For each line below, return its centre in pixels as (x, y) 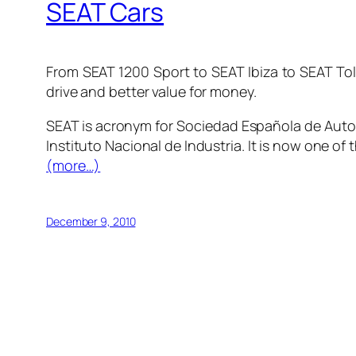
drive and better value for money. (151, 91)
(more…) (74, 165)
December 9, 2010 (91, 221)
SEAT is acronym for (112, 125)
